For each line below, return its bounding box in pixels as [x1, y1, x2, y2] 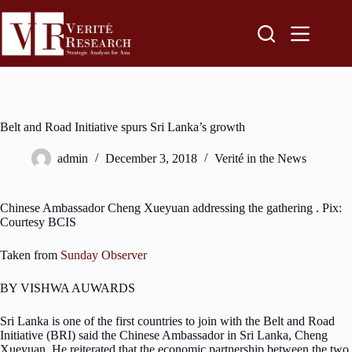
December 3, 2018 [105, 152, 197, 166]
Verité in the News [214, 152, 306, 166]
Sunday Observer [60, 248, 150, 262]
